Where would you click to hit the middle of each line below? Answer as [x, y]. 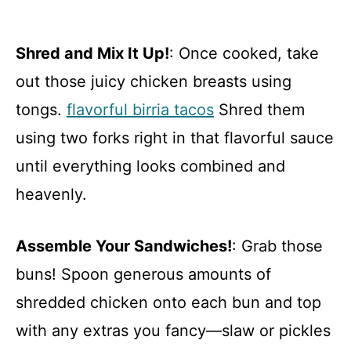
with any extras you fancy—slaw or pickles [173, 330]
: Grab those [277, 246]
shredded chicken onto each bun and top [168, 302]
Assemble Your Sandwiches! [124, 246]
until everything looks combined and [150, 166]
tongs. [41, 109]
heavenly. [51, 194]
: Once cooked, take [244, 53]
